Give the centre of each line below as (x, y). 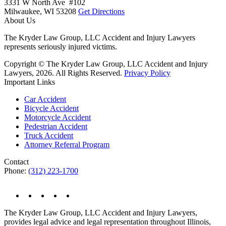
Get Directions (101, 11)
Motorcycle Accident (58, 117)
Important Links (30, 82)
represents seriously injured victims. (61, 47)
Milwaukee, (24, 11)
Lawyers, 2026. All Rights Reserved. (64, 73)
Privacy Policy (147, 73)
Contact (16, 162)
